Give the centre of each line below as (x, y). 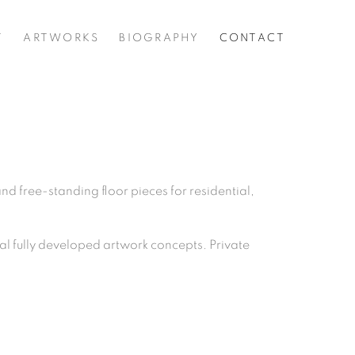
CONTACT (252, 38)
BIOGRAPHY (159, 38)
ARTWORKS (61, 38)
